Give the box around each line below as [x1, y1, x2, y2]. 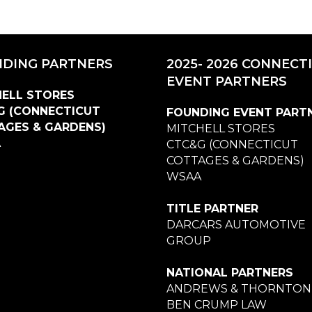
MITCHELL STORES [166, 121, 275, 135]
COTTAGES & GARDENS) [166, 153, 304, 167]
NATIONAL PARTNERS [166, 265, 293, 279]
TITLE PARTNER [166, 201, 258, 215]
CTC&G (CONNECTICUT [166, 137, 298, 151]
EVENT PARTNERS [166, 73, 287, 89]
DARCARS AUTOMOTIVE [166, 217, 306, 231]
